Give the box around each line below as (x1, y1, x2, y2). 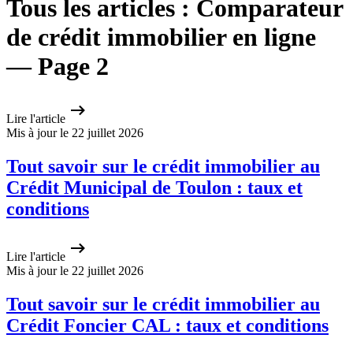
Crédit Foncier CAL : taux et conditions (6, 315, 329, 336)
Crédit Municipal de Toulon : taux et (6, 177, 303, 199)
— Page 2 (6, 52, 109, 80)
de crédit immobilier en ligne (6, 23, 316, 51)
